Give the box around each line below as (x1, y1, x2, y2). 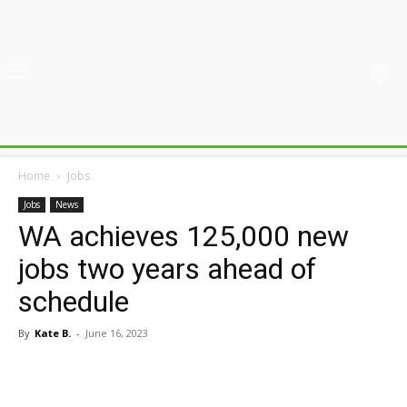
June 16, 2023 (85, 326, 148, 340)
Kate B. (35, 326, 71, 340)
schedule (18, 284, 129, 319)
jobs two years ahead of (18, 252, 316, 286)
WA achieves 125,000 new (18, 219, 349, 253)
